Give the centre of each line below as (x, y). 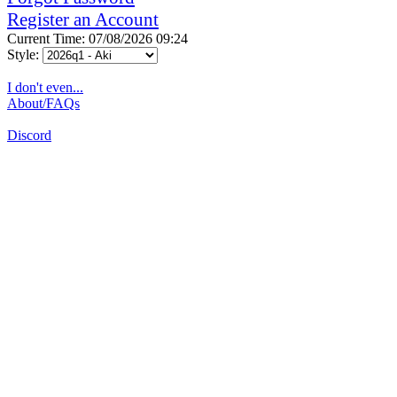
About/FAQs (43, 103)
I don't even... (45, 87)
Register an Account (83, 19)
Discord (29, 135)
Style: (25, 54)
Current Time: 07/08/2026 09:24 (97, 38)
